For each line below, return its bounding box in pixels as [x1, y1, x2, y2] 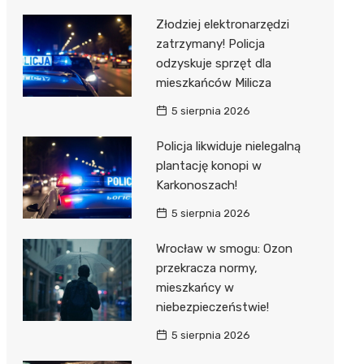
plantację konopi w [155, 158, 262, 174]
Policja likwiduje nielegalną [155, 139, 301, 154]
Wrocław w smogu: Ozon [155, 241, 292, 257]
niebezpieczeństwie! [155, 300, 269, 315]
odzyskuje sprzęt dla [155, 56, 271, 71]
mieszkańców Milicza [155, 76, 271, 91]
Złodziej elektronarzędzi [155, 17, 289, 32]
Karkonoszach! [155, 178, 237, 193]
